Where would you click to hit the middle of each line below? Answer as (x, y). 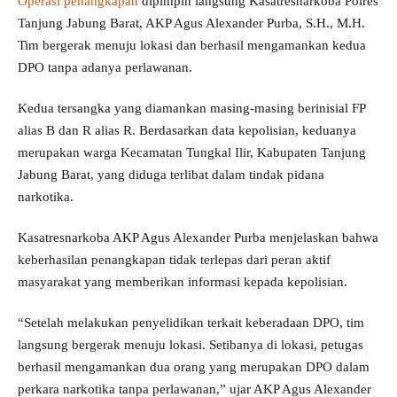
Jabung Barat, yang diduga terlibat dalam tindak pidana (171, 174)
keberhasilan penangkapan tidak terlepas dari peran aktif (174, 259)
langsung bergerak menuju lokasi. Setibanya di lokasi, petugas (191, 344)
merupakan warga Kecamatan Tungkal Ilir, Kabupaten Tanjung (192, 152)
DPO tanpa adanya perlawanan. (105, 67)
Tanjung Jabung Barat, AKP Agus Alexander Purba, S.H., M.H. (191, 23)
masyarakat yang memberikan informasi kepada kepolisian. (183, 281)
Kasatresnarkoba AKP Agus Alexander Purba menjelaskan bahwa (198, 237)
